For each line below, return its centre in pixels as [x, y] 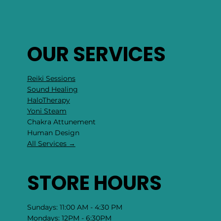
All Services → [51, 144]
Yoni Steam [47, 111]
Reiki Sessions [51, 79]
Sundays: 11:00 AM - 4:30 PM [74, 207]
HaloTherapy [48, 100]
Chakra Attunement [61, 122]
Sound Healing [52, 90]
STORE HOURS [94, 183]
